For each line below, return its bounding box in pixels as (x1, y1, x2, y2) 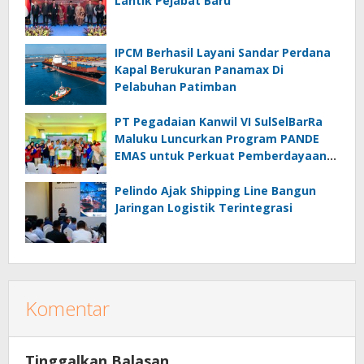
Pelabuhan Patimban (115, 79, 236, 95)
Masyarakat (115, 165, 185, 181)
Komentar (25, 295, 110, 323)
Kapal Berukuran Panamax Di (115, 62, 284, 78)
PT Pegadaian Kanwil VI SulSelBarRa (115, 114, 323, 130)
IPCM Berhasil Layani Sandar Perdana (115, 45, 331, 61)
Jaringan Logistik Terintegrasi (115, 200, 292, 216)
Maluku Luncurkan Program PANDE (115, 131, 319, 147)
